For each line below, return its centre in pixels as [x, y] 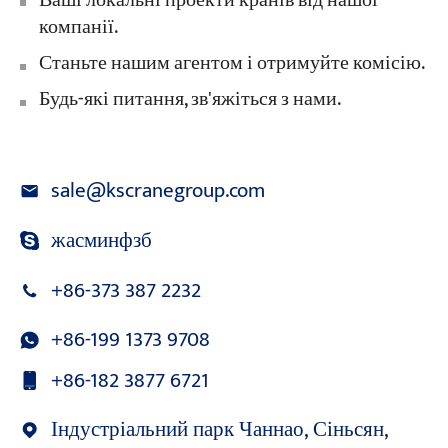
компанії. [78, 27]
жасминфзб [102, 241]
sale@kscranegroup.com [158, 191]
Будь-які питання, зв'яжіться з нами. [189, 100]
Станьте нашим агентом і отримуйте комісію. [231, 63]
